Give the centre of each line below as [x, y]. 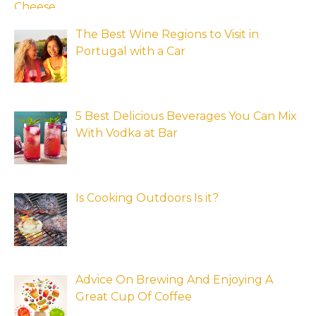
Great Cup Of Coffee [134, 296]
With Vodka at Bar [127, 133]
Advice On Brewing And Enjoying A [174, 279]
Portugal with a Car [130, 51]
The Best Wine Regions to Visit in [167, 35]
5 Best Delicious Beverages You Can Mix [186, 116]
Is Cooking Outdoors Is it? [147, 198]
